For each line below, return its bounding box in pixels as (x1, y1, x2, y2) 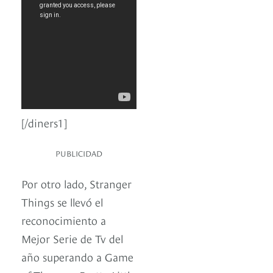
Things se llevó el (21, 194, 103, 210)
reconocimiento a (21, 212, 106, 228)
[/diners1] (21, 115, 67, 130)
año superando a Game (21, 249, 133, 264)
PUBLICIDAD (55, 147, 102, 159)
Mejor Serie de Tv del (21, 230, 123, 246)
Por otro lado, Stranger (21, 175, 132, 191)
